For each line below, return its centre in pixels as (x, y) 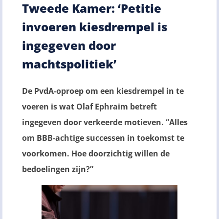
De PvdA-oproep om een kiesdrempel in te (103, 91)
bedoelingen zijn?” (58, 169)
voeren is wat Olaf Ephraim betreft (89, 106)
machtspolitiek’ (69, 64)
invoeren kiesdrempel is (95, 26)
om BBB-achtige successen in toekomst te (103, 138)
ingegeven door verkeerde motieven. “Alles (105, 122)
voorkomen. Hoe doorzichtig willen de (96, 153)
